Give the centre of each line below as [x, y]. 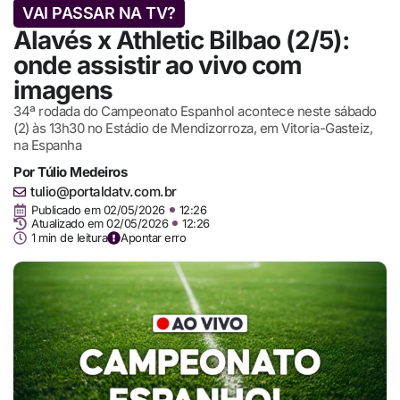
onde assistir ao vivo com [158, 66]
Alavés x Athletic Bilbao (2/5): [181, 41]
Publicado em [66, 209]
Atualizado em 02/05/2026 [100, 224]
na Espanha [47, 146]
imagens [63, 91]
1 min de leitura [69, 237]
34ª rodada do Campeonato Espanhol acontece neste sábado [195, 112]
